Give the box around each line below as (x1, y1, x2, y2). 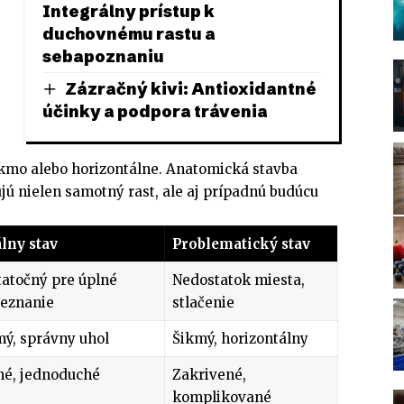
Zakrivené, (171, 365, 246, 383)
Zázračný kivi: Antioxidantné (64, 78, 317, 99)
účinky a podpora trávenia (41, 101, 268, 123)
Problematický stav (171, 234, 310, 252)
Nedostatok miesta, (171, 271, 305, 289)
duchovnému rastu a (41, 23, 216, 44)
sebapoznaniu (41, 45, 164, 67)
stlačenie (171, 293, 234, 311)
